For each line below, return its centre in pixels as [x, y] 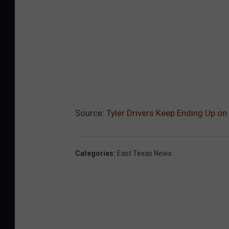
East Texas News [144, 154]
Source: [91, 113]
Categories [94, 154]
